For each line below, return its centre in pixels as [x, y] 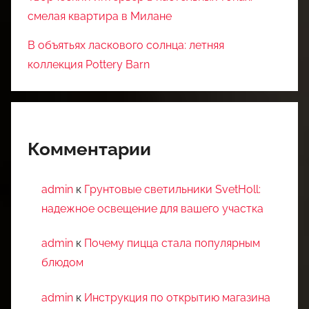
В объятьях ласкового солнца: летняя [126, 45]
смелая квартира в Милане [100, 16]
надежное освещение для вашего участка [152, 209]
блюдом [62, 263]
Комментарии [89, 149]
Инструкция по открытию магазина [177, 297]
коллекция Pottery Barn [89, 64]
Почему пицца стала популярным [172, 243]
